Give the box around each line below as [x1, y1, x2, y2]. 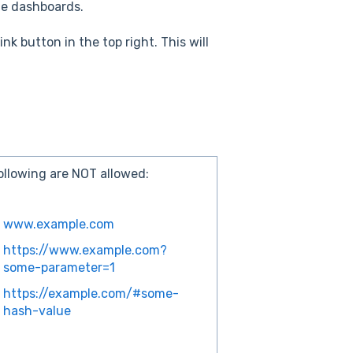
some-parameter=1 [3, 259, 116, 275]
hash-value [3, 303, 72, 319]
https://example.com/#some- [3, 286, 180, 302]
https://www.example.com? [3, 242, 168, 258]
